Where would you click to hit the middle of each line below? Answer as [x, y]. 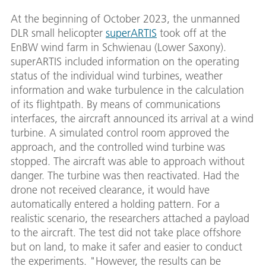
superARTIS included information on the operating [125, 62]
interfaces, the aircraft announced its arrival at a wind [132, 119]
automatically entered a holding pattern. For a [115, 204]
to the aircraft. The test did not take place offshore [126, 233]
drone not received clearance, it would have [110, 190]
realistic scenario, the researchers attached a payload [130, 218]
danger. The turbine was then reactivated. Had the [125, 176]
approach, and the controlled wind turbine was [118, 147]
